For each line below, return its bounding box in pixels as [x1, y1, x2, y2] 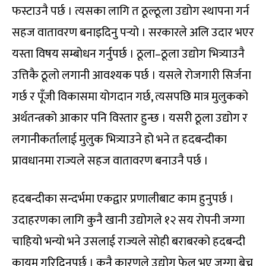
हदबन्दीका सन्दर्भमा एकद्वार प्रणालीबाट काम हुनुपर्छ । [12, 188, 234, 209]
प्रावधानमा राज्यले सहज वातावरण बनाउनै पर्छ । [12, 150, 208, 171]
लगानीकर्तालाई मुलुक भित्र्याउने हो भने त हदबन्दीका [12, 129, 227, 150]
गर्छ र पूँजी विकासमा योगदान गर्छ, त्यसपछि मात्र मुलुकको [12, 86, 248, 107]
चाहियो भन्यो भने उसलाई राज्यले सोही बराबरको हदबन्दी [12, 231, 245, 252]
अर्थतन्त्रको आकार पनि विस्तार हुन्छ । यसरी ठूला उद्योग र [12, 107, 248, 128]
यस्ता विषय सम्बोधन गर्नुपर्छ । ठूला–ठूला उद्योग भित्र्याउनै [12, 43, 245, 64]
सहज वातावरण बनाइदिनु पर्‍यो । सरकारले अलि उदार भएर [12, 22, 254, 43]
